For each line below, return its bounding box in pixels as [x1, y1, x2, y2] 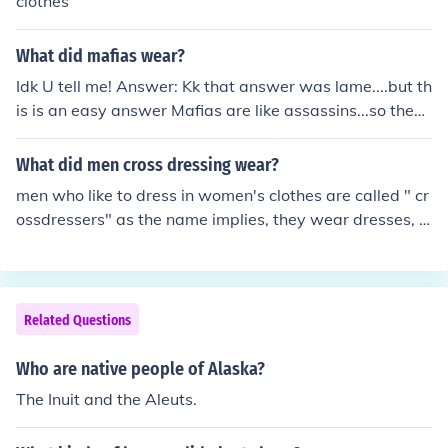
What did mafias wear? [16, 45, 185, 67]
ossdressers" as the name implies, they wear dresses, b [16, 209, 429, 229]
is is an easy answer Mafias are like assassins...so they [16, 100, 423, 120]
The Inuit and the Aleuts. [16, 389, 197, 409]
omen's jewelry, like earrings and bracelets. [16, 257, 337, 277]
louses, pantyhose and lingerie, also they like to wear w [16, 233, 427, 253]
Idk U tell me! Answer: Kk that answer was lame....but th [16, 76, 432, 96]
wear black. [16, 124, 103, 144]
